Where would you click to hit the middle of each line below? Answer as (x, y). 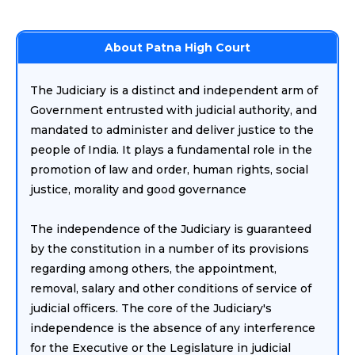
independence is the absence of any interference (173, 328)
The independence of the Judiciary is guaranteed (171, 229)
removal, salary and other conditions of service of (171, 288)
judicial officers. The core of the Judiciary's (151, 308)
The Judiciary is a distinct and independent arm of (174, 90)
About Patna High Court (177, 48)
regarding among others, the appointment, (153, 269)
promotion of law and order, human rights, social (169, 170)
